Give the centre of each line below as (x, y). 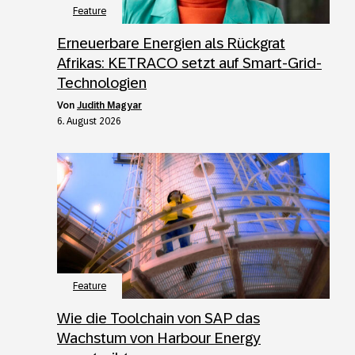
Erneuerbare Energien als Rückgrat (171, 43)
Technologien (102, 82)
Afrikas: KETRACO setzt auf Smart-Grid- (189, 63)
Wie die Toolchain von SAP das (158, 318)
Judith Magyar (109, 105)
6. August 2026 (89, 121)
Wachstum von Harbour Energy (159, 338)
